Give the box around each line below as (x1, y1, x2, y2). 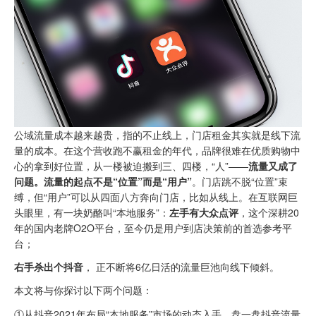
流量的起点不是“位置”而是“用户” (44, 174, 192, 188)
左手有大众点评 (169, 205, 238, 219)
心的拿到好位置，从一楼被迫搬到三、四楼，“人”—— (14, 158, 248, 173)
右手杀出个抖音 (14, 260, 83, 274)
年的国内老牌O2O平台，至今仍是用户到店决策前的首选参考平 (14, 220, 292, 235)
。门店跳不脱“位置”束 (192, 174, 288, 188)
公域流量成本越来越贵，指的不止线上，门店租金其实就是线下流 (14, 127, 300, 142)
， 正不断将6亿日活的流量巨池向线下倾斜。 (83, 260, 279, 274)
